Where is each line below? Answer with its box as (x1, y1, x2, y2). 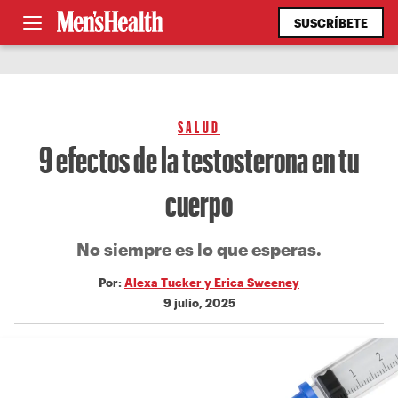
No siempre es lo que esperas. (76, 239, 322, 259)
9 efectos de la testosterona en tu (39, 137, 359, 180)
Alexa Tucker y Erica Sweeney (124, 275, 299, 289)
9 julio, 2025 (163, 296, 235, 309)
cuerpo (165, 180, 233, 224)
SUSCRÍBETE (294, 16, 368, 29)
